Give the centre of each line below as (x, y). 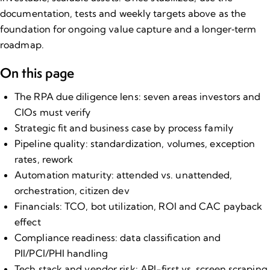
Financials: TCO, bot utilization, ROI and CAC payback (139, 206)
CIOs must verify (53, 112)
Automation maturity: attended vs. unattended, (124, 174)
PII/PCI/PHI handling (61, 253)
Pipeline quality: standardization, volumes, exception (135, 143)
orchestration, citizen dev (72, 190)
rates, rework (44, 159)
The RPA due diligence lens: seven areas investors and (138, 96)
